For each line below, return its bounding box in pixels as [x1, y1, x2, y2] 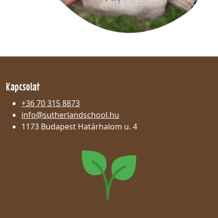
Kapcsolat [6, 79, 40, 93]
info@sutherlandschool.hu [21, 109, 119, 120]
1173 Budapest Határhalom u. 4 [21, 121, 137, 132]
